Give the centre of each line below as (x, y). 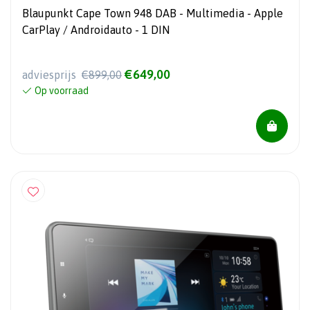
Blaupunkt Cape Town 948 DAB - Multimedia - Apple (153, 13)
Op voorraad (62, 90)
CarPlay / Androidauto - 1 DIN (96, 29)
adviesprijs (51, 74)
